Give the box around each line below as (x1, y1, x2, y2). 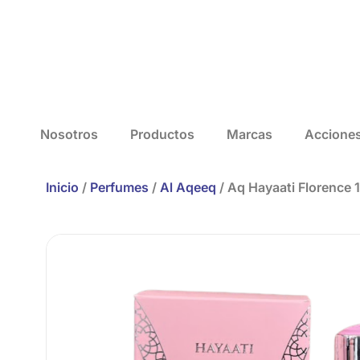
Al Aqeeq (160, 178, 216, 195)
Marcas (227, 125, 272, 142)
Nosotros (40, 125, 98, 142)
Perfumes (90, 178, 149, 195)
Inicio (46, 178, 79, 195)
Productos (130, 125, 194, 142)
